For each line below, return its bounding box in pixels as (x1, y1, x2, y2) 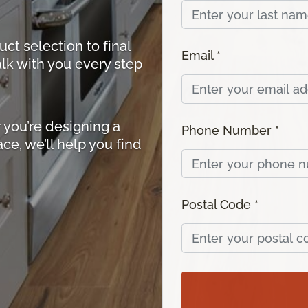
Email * (181, 48, 221, 63)
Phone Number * (181, 122, 279, 137)
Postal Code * (181, 197, 258, 212)
